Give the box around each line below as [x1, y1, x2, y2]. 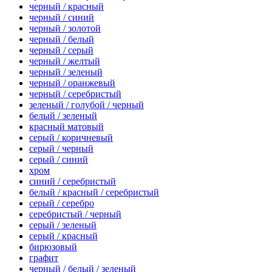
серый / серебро [29, 198, 94, 209]
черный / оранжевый [29, 78, 115, 89]
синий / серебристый [29, 176, 116, 187]
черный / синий [29, 12, 94, 23]
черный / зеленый [29, 67, 103, 78]
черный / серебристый [29, 89, 121, 100]
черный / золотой [29, 23, 101, 34]
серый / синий [29, 154, 88, 165]
